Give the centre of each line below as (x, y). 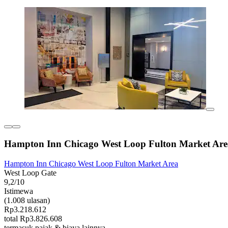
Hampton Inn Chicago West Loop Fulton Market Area (91, 163)
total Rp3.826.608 (33, 218)
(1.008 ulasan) (27, 200)
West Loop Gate (30, 173)
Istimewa (19, 191)
